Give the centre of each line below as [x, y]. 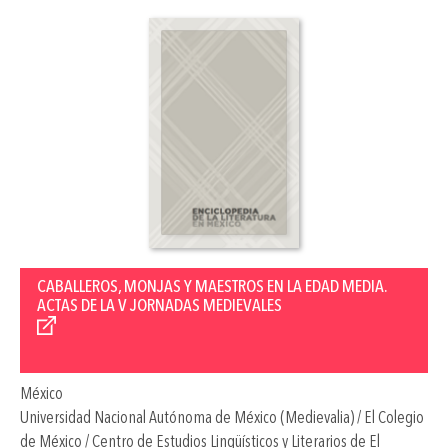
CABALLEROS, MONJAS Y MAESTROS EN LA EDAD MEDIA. [212, 287]
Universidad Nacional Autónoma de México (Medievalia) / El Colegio [222, 418]
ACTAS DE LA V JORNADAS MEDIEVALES [161, 306]
